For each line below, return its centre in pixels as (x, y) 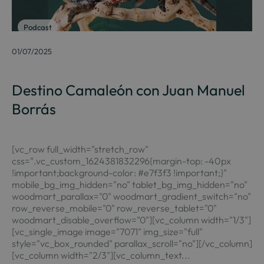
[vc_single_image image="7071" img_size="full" (107, 232)
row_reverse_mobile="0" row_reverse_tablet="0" (114, 208)
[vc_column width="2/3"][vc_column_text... (101, 255)
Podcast (37, 27)
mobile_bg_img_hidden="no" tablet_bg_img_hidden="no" (129, 184)
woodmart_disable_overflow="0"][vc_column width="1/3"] (131, 220)
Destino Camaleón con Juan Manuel (128, 90)
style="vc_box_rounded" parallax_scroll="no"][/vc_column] (132, 243)
